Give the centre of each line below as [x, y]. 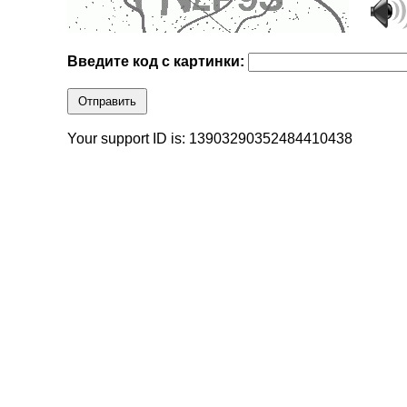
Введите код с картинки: [158, 62]
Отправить [108, 102]
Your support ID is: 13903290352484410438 [210, 139]
